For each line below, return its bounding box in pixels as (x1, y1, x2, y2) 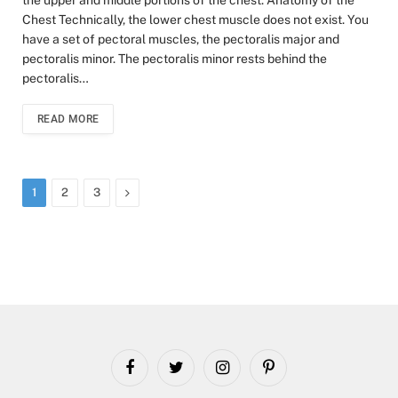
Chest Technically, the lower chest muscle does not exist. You (22, 12, 369, 27)
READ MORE (37, 112, 99, 125)
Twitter (174, 368, 211, 382)
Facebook (128, 368, 180, 382)
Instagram (220, 368, 276, 382)
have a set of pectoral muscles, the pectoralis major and (22, 31, 339, 46)
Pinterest (267, 368, 316, 382)
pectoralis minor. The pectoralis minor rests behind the (22, 51, 327, 66)
